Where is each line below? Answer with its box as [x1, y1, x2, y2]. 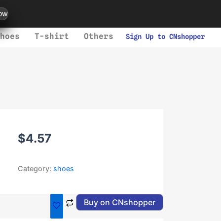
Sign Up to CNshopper [125, 33, 205, 40]
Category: [18, 164, 54, 173]
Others [83, 32, 113, 41]
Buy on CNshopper [83, 197, 155, 207]
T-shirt [34, 32, 69, 41]
